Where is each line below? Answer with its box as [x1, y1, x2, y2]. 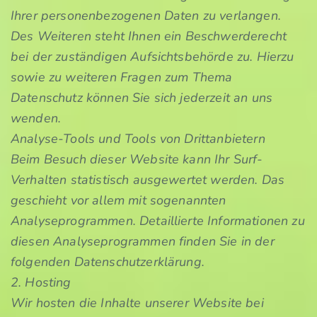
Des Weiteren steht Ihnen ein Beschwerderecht [11, 28, 287, 45]
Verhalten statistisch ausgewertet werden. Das [11, 171, 285, 188]
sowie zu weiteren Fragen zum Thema [11, 69, 233, 86]
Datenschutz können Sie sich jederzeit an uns [11, 89, 273, 106]
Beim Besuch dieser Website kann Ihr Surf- [11, 151, 263, 168]
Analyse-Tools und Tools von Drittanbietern [11, 130, 265, 147]
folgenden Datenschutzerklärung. [11, 253, 204, 270]
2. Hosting [11, 274, 71, 291]
